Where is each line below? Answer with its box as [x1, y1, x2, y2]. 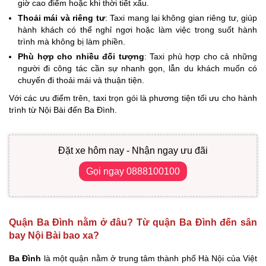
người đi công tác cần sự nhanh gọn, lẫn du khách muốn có [18, 64, 257, 74]
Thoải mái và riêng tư [18, 13, 105, 23]
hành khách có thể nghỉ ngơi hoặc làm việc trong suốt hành [18, 25, 257, 35]
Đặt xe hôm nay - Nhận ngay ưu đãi [58, 145, 208, 156]
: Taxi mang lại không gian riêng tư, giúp [104, 13, 258, 23]
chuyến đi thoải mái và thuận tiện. [18, 75, 144, 85]
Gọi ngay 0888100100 [86, 166, 180, 177]
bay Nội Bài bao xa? [9, 230, 99, 241]
